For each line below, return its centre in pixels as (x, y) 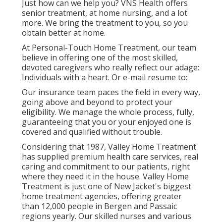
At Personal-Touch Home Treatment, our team (109, 48)
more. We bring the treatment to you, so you (105, 23)
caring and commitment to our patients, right (106, 167)
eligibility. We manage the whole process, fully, (108, 112)
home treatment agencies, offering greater (102, 196)
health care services (143, 157)
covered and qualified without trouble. (92, 132)
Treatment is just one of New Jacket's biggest (107, 187)
